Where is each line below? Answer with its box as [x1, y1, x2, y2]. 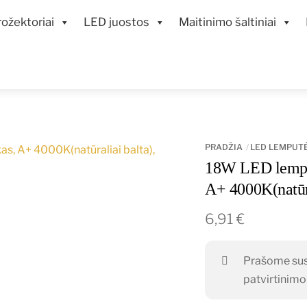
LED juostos [84, 15, 149, 29]
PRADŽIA [205, 142, 243, 153]
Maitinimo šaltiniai [179, 15, 276, 29]
